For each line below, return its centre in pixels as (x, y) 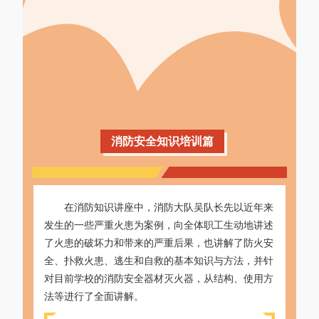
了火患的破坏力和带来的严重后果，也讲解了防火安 (159, 243)
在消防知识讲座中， (109, 208)
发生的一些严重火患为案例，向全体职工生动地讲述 (159, 225)
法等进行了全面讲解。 (94, 297)
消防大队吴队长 (189, 208)
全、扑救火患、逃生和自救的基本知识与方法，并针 (159, 261)
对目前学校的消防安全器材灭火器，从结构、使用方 (159, 279)
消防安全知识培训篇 (162, 141)
